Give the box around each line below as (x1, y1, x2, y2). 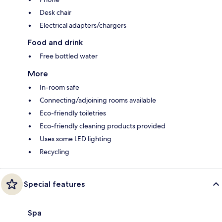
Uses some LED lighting (40, 134, 111, 143)
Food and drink (28, 37, 83, 47)
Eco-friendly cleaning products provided (40, 121, 166, 130)
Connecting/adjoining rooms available (40, 95, 156, 105)
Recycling (40, 147, 69, 156)
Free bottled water (40, 51, 98, 60)
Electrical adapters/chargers (40, 20, 126, 30)
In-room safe (40, 82, 79, 92)
